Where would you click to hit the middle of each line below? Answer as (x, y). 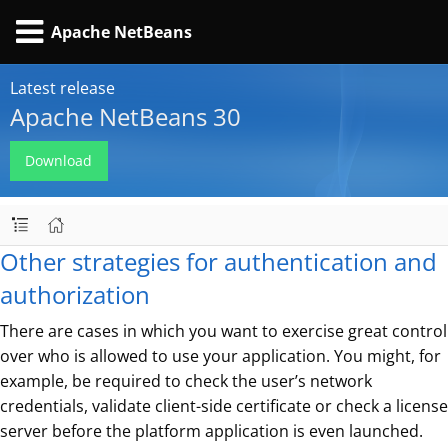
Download (59, 161)
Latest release (62, 88)
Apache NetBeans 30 (125, 116)
